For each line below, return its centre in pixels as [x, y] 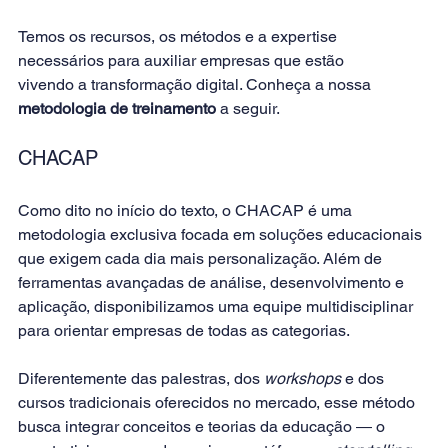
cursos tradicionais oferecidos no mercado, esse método [218, 402]
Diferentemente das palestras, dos [141, 378]
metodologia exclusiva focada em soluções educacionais [222, 234]
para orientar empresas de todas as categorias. [184, 330]
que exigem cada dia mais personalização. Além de [202, 258]
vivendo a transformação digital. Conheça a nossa [196, 84]
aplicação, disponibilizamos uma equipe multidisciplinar [217, 306]
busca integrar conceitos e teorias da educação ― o [203, 426]
